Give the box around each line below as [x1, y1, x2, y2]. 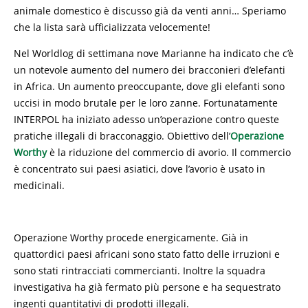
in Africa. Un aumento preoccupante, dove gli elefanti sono [14, 80, 285, 93]
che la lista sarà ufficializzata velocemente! [14, 21, 210, 34]
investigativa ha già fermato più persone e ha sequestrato [14, 280, 280, 294]
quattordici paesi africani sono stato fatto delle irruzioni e [14, 247, 280, 261]
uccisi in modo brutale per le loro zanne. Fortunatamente [14, 96, 278, 109]
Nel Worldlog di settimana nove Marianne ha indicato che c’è [14, 47, 294, 60]
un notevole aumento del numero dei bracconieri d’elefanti [14, 63, 285, 76]
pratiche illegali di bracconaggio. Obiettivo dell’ [14, 129, 230, 142]
